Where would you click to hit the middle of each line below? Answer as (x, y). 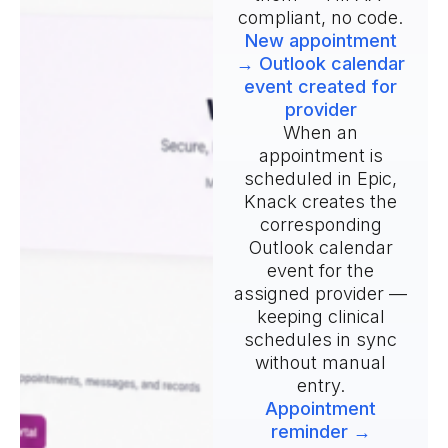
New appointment (320, 41)
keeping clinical (320, 317)
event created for (321, 87)
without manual (321, 363)
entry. (320, 386)
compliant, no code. (321, 18)
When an (321, 133)
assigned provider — (321, 294)
